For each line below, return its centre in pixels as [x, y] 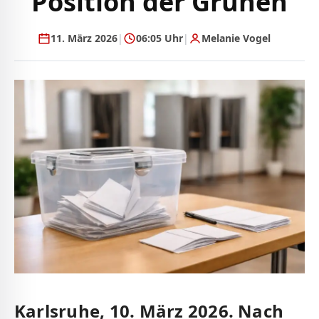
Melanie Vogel [236, 38]
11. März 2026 [84, 38]
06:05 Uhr [159, 38]
